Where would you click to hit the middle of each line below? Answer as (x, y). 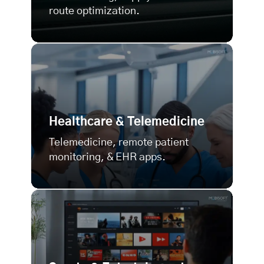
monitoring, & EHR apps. (107, 158)
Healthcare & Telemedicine (127, 122)
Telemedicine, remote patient (119, 143)
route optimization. (94, 11)
